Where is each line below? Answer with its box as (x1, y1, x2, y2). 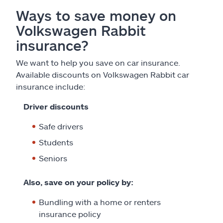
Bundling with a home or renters (39, 197, 161, 207)
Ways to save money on (16, 6, 176, 24)
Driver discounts (23, 101, 89, 111)
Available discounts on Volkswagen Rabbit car (16, 69, 189, 79)
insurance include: (16, 81, 86, 91)
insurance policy (39, 209, 101, 219)
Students (39, 137, 73, 147)
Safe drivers (39, 121, 83, 131)
